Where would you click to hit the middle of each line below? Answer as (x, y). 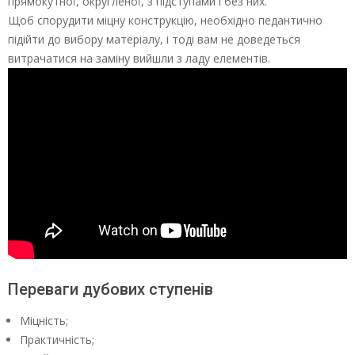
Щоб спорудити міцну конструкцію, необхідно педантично (165, 21)
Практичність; (57, 340)
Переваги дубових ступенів (111, 290)
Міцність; (44, 321)
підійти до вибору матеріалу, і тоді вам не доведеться (154, 40)
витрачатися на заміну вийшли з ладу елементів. (139, 59)
